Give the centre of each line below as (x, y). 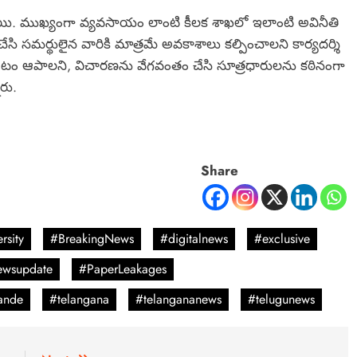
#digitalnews (194, 239)
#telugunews (281, 300)
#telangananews (178, 300)
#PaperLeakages (123, 269)
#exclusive (282, 239)
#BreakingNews (92, 239)
